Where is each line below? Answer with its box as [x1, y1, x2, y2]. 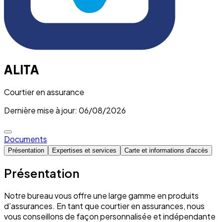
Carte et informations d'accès [124, 146, 208, 154]
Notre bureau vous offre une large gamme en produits [4, 190, 199, 201]
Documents [4, 133, 47, 144]
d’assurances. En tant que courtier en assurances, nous [4, 200, 205, 211]
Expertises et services [52, 146, 116, 154]
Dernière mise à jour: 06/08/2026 [4, 105, 126, 115]
